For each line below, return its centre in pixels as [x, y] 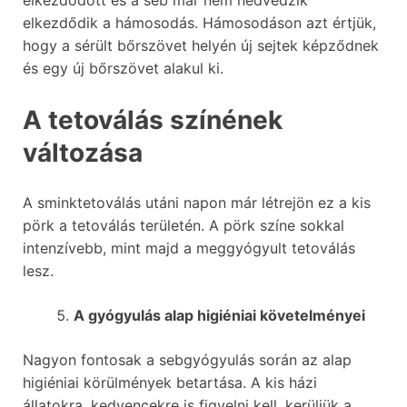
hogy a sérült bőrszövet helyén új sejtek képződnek [201, 46]
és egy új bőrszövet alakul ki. [123, 69]
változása [83, 152]
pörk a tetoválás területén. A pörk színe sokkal [184, 225]
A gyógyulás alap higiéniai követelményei [219, 315]
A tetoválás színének [153, 119]
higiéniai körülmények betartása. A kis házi [170, 382]
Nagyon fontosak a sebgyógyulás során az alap [187, 359]
